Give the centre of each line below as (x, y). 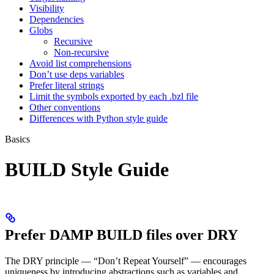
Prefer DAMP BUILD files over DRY (121, 235)
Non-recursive (81, 53)
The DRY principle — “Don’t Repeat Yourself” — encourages (126, 261)
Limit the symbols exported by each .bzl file (114, 97)
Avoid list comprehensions (80, 64)
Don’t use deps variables (77, 75)
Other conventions (65, 108)
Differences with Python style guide (98, 119)
